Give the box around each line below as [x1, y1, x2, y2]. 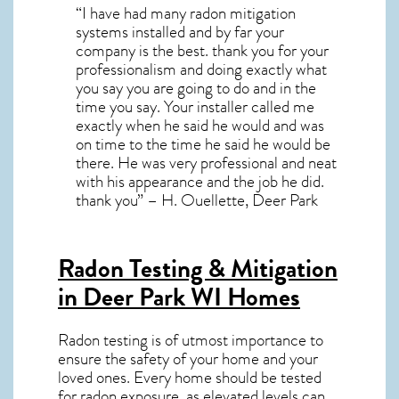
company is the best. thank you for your [76, 37, 329, 63]
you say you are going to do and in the [76, 75, 316, 101]
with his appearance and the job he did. [76, 168, 324, 194]
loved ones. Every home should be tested [58, 364, 322, 390]
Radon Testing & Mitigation [58, 248, 338, 288]
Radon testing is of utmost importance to [58, 327, 323, 353]
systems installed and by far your [76, 19, 284, 45]
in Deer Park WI [58, 277, 222, 316]
